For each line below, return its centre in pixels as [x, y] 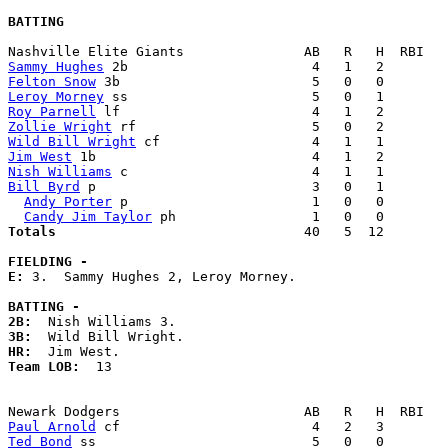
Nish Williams [60, 172]
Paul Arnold [52, 427]
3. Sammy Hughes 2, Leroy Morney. [168, 277]
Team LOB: [52, 367]
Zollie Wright [60, 127]
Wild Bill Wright [72, 142]
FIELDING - [48, 262]
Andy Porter [68, 202]
